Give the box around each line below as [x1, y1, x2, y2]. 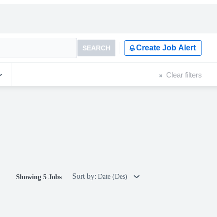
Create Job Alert [136, 44, 196, 52]
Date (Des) [98, 173, 129, 180]
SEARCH [82, 44, 110, 52]
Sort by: [72, 172, 96, 180]
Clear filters [166, 70, 202, 79]
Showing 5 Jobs [16, 173, 62, 181]
